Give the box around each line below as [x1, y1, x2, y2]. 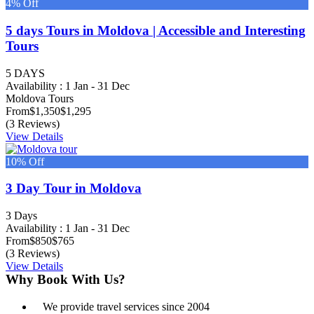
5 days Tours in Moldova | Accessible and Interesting [6, 23, 306, 39]
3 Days [6, 210, 37, 222]
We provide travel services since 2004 [43, 300, 210, 313]
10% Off [6, 155, 44, 168]
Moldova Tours [6, 92, 74, 104]
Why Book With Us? [6, 271, 125, 287]
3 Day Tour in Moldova [6, 181, 142, 196]
